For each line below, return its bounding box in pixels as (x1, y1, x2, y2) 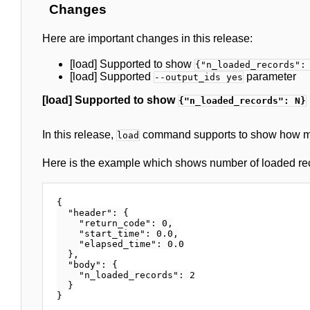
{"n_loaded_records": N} (179, 95, 306, 106)
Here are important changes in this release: (42, 32, 253, 44)
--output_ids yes (154, 71, 243, 82)
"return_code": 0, (57, 217, 173, 228)
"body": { (57, 259, 118, 270)
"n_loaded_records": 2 (57, 269, 195, 280)
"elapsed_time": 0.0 (57, 238, 184, 249)
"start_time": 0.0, (57, 228, 179, 239)
